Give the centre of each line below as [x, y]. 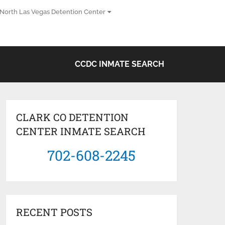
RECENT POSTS [54, 212]
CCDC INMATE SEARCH [120, 64]
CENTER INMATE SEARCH [81, 131]
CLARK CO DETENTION [73, 117]
